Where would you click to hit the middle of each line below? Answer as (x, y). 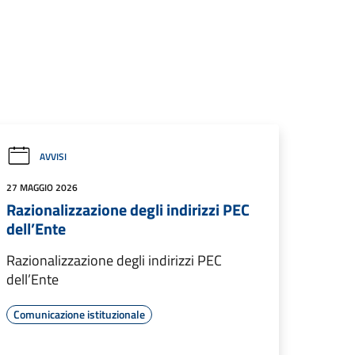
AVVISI (53, 156)
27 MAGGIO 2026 (42, 187)
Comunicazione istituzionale (79, 314)
